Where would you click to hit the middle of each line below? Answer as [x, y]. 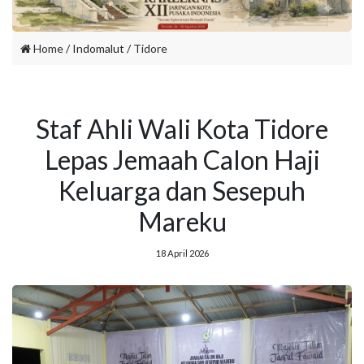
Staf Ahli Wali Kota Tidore [182, 128]
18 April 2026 [182, 253]
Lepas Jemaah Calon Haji [182, 159]
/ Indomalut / [98, 48]
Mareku [182, 221]
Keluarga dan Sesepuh [182, 190]
